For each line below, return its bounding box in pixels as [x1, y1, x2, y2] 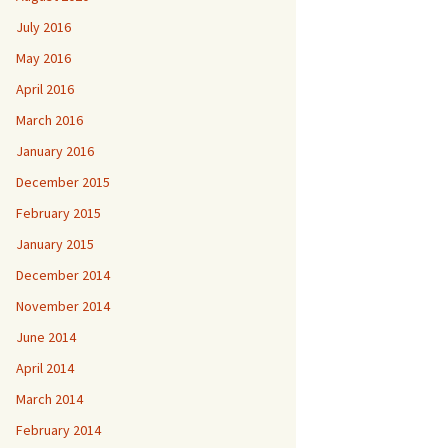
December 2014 [16, 266, 110, 284]
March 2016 [16, 111, 83, 129]
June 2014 [16, 328, 76, 346]
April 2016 [16, 80, 74, 98]
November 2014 [16, 297, 110, 315]
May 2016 [16, 49, 71, 67]
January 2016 [16, 142, 94, 160]
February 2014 [16, 421, 101, 439]
